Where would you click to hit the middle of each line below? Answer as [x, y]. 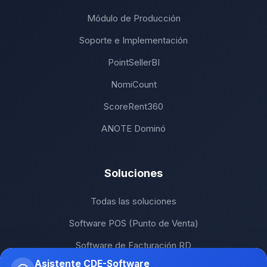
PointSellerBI [133, 62]
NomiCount [133, 84]
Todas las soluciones [133, 201]
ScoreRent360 [133, 106]
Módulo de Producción [133, 18]
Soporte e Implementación [133, 40]
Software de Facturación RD [133, 245]
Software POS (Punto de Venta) [133, 223]
